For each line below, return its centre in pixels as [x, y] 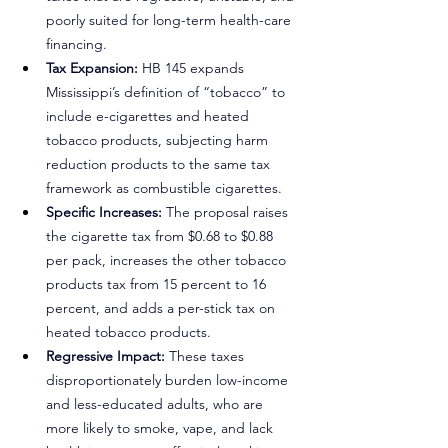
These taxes [208, 356]
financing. [76, 44]
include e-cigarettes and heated [149, 116]
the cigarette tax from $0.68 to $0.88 [161, 236]
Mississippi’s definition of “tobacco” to [167, 92]
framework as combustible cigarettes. [164, 188]
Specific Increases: [106, 212]
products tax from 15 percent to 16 [158, 284]
